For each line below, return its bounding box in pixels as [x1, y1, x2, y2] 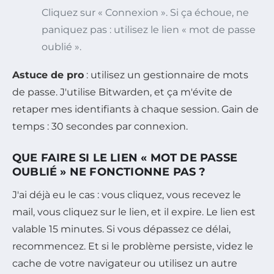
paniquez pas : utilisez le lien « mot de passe [42, 23, 256, 35]
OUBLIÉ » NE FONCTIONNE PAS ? [12, 165, 206, 179]
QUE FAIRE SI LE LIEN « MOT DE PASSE [12, 150, 238, 165]
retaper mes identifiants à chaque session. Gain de [12, 103, 259, 115]
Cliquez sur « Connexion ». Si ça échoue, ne [42, 6, 249, 18]
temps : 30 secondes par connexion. [12, 120, 188, 132]
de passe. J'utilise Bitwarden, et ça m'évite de [12, 86, 232, 98]
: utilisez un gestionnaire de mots [84, 68, 248, 81]
